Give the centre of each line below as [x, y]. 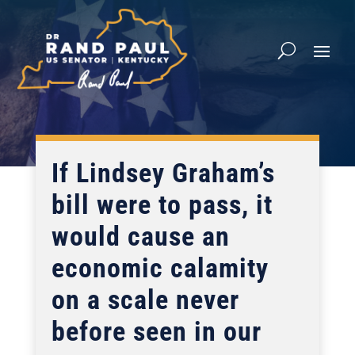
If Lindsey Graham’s [163, 173]
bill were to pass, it [162, 204]
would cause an [140, 236]
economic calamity [160, 268]
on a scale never [145, 300]
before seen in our [156, 331]
